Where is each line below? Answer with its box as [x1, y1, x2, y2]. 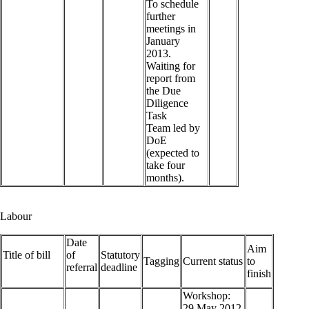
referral [66, 261, 97, 274]
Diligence [146, 97, 188, 110]
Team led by [146, 122, 200, 134]
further [146, 10, 175, 23]
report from [146, 72, 195, 85]
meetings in [146, 23, 196, 35]
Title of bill [3, 249, 50, 261]
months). [146, 172, 184, 184]
